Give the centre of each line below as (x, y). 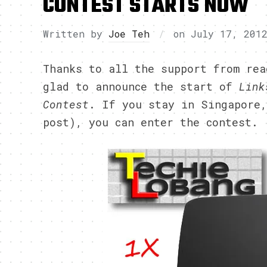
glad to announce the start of (141, 86)
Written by (76, 34)
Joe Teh (129, 34)
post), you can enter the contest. (150, 122)
